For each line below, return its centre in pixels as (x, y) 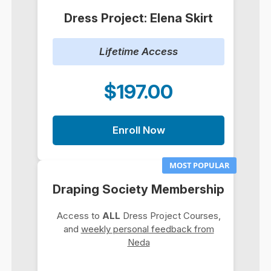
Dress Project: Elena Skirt (139, 18)
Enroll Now (139, 130)
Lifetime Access (139, 51)
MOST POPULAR (200, 165)
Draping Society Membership (139, 189)
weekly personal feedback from (147, 229)
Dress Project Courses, (170, 215)
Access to (79, 215)
